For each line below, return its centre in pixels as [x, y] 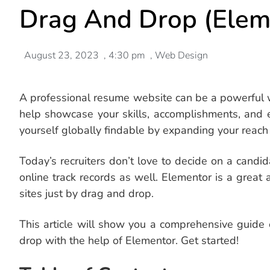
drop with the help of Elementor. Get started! [129, 241]
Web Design [181, 56]
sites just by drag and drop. [86, 194]
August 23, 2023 [61, 56]
